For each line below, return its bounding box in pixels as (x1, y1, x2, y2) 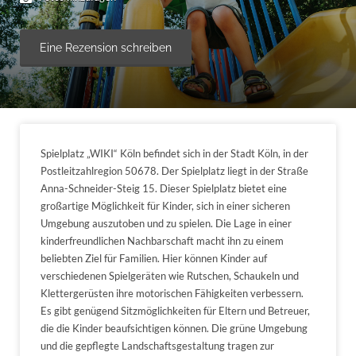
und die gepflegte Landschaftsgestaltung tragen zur (41, 339, 274, 352)
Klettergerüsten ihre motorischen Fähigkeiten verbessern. (41, 286, 304, 300)
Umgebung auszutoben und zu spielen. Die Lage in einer (41, 216, 292, 230)
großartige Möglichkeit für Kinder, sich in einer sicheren (41, 199, 290, 212)
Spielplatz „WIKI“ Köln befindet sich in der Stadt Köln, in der (41, 146, 308, 160)
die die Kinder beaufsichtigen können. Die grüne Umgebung (41, 321, 308, 335)
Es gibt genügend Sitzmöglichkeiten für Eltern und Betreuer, (41, 304, 310, 317)
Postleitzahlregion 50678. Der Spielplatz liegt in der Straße (41, 164, 308, 177)
